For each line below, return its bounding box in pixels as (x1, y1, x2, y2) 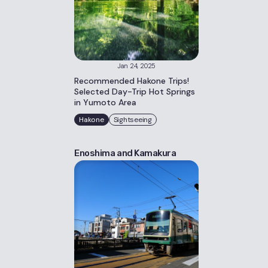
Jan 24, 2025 (117, 62, 156, 70)
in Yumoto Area (74, 97, 136, 108)
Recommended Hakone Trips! (74, 75, 189, 86)
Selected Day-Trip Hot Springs (74, 86, 195, 97)
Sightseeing (113, 115, 152, 124)
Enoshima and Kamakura (74, 148, 176, 159)
